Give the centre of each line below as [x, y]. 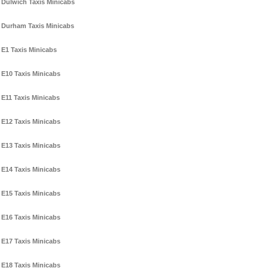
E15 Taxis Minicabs [31, 194]
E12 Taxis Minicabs [31, 122]
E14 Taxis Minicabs [31, 170]
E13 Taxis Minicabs [31, 146]
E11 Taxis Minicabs [31, 98]
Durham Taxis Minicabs [38, 26]
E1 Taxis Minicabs [29, 50]
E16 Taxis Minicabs [31, 217]
